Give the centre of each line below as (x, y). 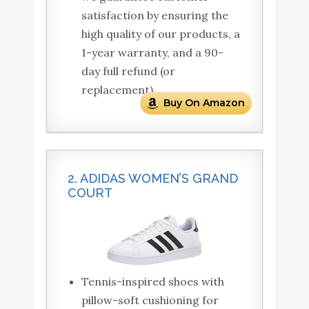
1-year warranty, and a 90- (152, 53)
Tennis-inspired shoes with (152, 281)
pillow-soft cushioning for (150, 300)
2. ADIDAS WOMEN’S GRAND (152, 179)
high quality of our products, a (160, 34)
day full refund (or (128, 71)
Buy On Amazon (205, 103)
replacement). (118, 90)
